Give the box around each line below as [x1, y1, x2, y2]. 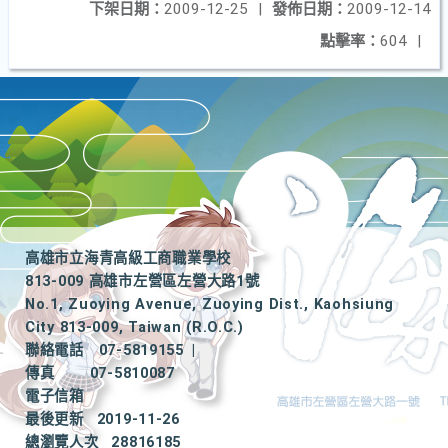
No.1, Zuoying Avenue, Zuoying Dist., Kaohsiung [25, 296, 395, 313]
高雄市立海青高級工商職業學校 [25, 250, 232, 267]
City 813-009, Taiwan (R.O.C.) [25, 319, 244, 336]
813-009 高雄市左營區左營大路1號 [25, 273, 260, 290]
